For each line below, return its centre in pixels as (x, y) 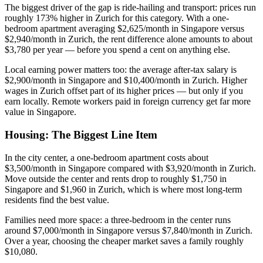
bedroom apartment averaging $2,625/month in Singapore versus (124, 29)
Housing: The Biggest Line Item (81, 135)
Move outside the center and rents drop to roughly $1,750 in (116, 178)
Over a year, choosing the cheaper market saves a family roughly (124, 241)
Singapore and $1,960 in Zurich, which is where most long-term (123, 189)
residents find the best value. (57, 200)
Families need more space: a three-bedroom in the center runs (118, 220)
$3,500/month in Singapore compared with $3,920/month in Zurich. (130, 168)
